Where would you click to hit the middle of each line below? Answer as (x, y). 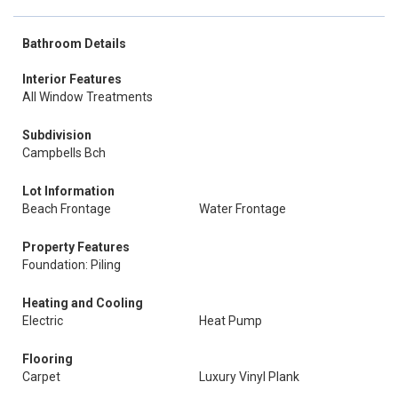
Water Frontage (243, 209)
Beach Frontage (67, 209)
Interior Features (72, 79)
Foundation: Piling (72, 265)
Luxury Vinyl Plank (249, 377)
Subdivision (57, 135)
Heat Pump (231, 321)
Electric (43, 321)
